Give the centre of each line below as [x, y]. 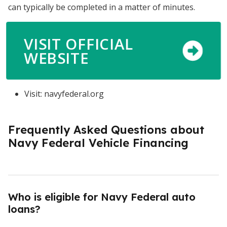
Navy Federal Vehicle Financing [98, 143]
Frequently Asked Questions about [106, 130]
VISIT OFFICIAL [79, 44]
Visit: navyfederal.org [64, 94]
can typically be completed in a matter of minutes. [102, 7]
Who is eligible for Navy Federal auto [102, 197]
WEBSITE [57, 58]
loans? [24, 209]
